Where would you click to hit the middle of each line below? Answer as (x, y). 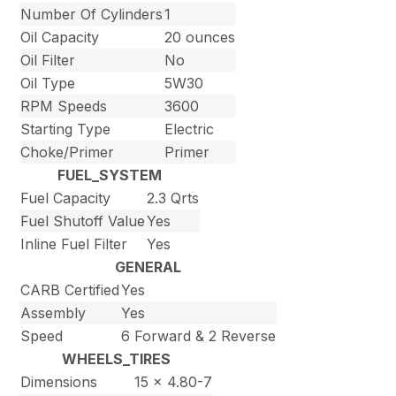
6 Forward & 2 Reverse (199, 336)
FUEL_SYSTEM (110, 175)
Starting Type (66, 129)
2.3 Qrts (173, 198)
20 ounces (200, 38)
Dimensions (59, 382)
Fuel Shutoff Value (83, 221)
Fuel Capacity (66, 198)
